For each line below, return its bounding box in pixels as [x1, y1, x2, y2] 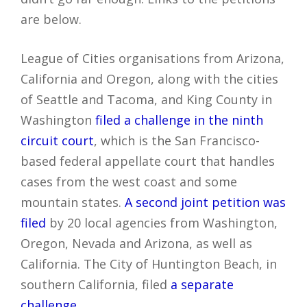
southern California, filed [21, 275, 171, 293]
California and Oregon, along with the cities [21, 70, 278, 87]
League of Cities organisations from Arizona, [21, 49, 284, 66]
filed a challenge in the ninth [95, 111, 263, 128]
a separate [171, 275, 234, 293]
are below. [21, 10, 82, 27]
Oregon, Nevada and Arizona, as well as [21, 234, 252, 251]
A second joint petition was [125, 193, 286, 210]
